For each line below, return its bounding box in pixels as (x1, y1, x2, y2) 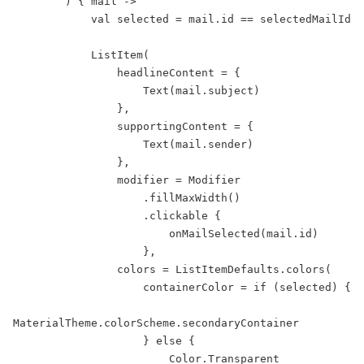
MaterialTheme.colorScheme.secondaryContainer (13, 316, 299, 329)
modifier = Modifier (13, 173, 117, 186)
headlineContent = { (13, 66, 117, 79)
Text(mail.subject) (13, 84, 143, 97)
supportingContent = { (13, 119, 117, 132)
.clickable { (13, 209, 143, 222)
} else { (13, 334, 143, 347)
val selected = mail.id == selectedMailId (13, 12, 91, 25)
